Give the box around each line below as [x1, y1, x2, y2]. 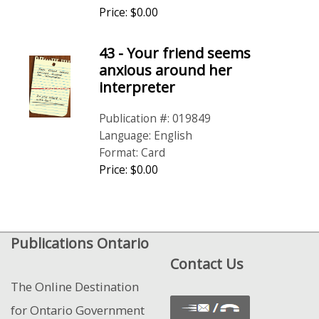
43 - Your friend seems [99, 43, 251, 63]
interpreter [99, 78, 176, 97]
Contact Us [170, 254, 244, 273]
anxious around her [99, 61, 233, 80]
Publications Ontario [11, 234, 149, 253]
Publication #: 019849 [99, 111, 211, 126]
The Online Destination [11, 278, 139, 295]
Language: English [99, 128, 193, 143]
